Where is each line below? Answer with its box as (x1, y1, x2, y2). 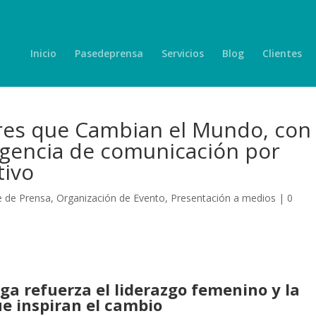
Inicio (30, 46, 56, 60)
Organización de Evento (56, 191, 166, 205)
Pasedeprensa (75, 46, 143, 60)
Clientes (262, 46, 302, 60)
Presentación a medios (171, 191, 276, 205)
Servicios (162, 46, 204, 60)
